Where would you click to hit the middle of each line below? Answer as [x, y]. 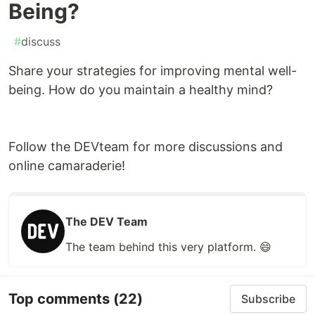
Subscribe [268, 299]
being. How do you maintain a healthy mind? [141, 90]
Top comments [61, 298]
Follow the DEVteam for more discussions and [146, 147]
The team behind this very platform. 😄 [168, 247]
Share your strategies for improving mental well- [153, 71]
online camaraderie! [67, 166]
